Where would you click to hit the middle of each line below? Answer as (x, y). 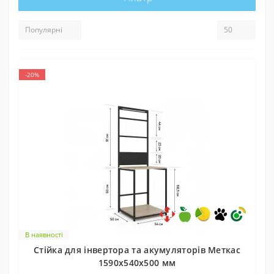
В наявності (44, 234)
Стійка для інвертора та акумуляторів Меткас (137, 250)
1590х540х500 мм (137, 262)
